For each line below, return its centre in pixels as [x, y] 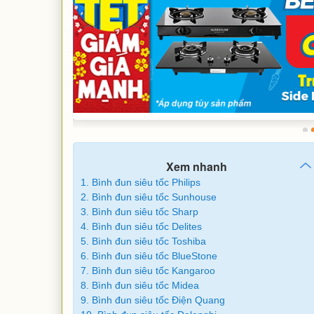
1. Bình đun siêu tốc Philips [140, 182]
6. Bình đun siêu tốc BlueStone [149, 255]
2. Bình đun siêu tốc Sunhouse [148, 197]
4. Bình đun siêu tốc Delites [141, 226]
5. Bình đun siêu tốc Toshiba [143, 241]
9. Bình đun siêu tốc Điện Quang [152, 300]
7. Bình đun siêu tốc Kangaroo [148, 270]
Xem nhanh [196, 166]
